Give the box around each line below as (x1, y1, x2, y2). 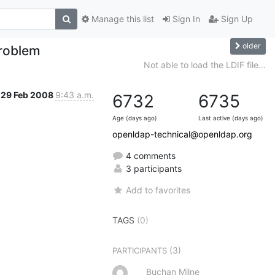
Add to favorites (126, 184, 191, 195)
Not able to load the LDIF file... (144, 59, 266, 70)
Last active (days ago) (198, 114, 263, 122)
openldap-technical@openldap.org (112, 128, 252, 139)
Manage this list (89, 14, 154, 25)
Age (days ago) (112, 114, 157, 122)
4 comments (123, 150, 176, 161)
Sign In (170, 14, 200, 25)
